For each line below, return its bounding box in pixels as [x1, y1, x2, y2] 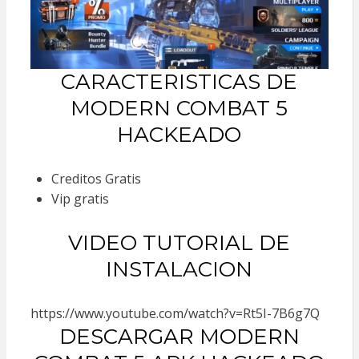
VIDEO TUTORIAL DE [68, 230, 290, 256]
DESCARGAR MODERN [58, 324, 300, 350]
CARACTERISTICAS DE [61, 69, 297, 95]
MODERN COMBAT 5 [71, 95, 288, 122]
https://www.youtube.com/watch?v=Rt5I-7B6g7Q [30, 305, 320, 323]
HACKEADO [117, 122, 241, 148]
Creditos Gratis [50, 170, 141, 188]
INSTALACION [106, 256, 252, 283]
